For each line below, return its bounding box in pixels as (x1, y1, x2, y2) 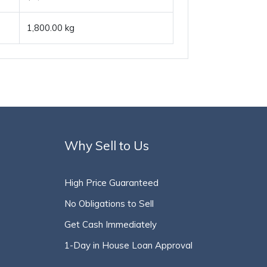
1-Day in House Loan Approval (64, 240, 193, 251)
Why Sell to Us (64, 138, 149, 153)
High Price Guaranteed (64, 177, 159, 188)
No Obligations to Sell (64, 198, 154, 209)
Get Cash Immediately (64, 219, 157, 230)
